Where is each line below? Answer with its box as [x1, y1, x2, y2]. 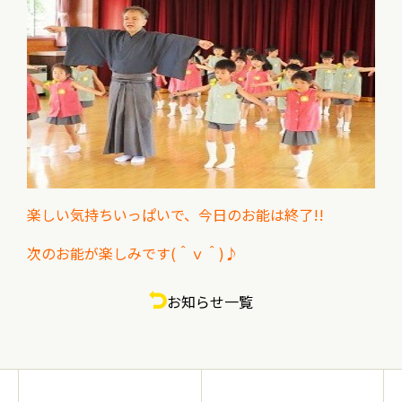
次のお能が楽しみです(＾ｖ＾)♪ [27, 242, 239, 264]
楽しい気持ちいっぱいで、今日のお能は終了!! [27, 204, 324, 225]
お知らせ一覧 [167, 291, 253, 312]
